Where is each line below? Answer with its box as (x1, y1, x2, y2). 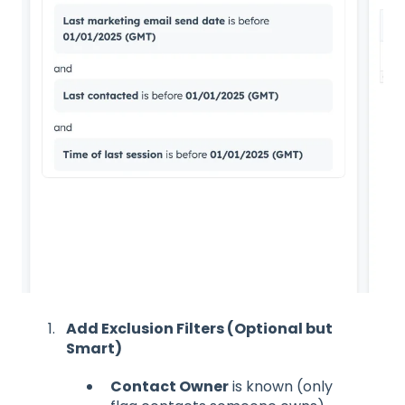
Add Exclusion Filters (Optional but (66, 317, 333, 339)
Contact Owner (110, 375, 229, 397)
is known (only (229, 375, 333, 397)
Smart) (66, 337, 122, 359)
